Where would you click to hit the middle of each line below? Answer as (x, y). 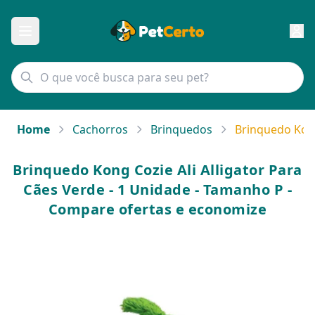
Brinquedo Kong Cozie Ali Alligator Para (157, 170)
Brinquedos (181, 129)
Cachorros (100, 129)
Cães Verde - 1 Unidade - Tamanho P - (157, 189)
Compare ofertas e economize (157, 209)
